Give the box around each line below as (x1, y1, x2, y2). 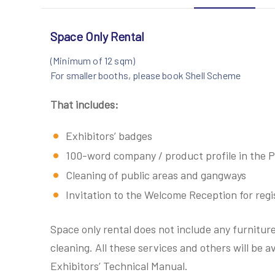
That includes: (50, 98, 118, 111)
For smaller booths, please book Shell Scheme (50, 69, 241, 81)
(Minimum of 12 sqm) (50, 55, 136, 66)
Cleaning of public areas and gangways (66, 168, 246, 182)
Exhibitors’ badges (66, 129, 152, 142)
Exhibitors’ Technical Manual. (50, 259, 188, 273)
